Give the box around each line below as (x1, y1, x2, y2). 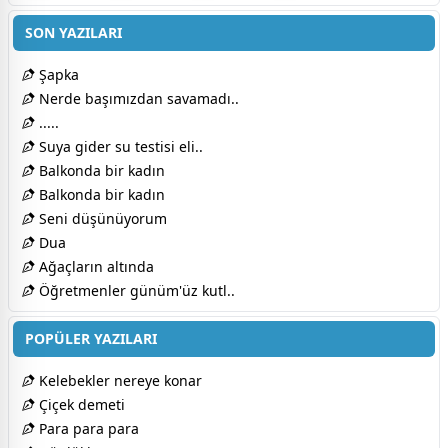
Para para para (35, 418, 139, 438)
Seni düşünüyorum (35, 208, 167, 228)
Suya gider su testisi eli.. (35, 136, 203, 156)
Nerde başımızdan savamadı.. (35, 88, 239, 108)
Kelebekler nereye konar (35, 370, 202, 390)
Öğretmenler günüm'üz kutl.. (35, 280, 235, 300)
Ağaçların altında (35, 256, 154, 276)
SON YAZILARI (25, 22, 122, 42)
